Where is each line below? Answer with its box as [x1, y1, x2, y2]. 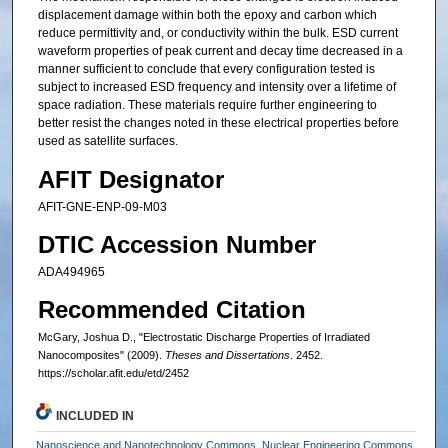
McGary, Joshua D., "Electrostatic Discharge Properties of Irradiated [37, 331, 370, 344]
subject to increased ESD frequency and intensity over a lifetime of [37, 80, 396, 95]
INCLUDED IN [56, 409, 135, 424]
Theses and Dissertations [164, 349, 290, 362]
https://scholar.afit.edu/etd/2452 [37, 367, 189, 380]
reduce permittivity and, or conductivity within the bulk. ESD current [37, 26, 398, 41]
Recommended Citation [37, 296, 306, 324]
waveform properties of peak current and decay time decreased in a [37, 44, 403, 59]
